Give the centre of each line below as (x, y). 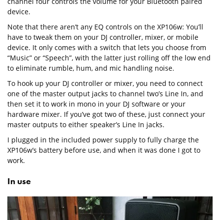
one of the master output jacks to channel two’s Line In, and (105, 93)
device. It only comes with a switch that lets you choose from (107, 47)
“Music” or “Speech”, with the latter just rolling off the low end (109, 57)
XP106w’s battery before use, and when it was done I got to (104, 150)
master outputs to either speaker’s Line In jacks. (86, 124)
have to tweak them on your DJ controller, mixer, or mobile (103, 37)
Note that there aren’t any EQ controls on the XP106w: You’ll (105, 27)
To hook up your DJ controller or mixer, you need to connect (105, 83)
